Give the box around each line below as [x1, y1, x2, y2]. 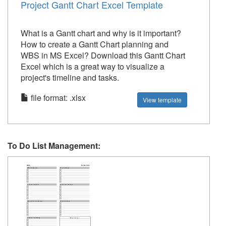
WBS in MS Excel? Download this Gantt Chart [21, 49, 185, 61]
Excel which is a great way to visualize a [21, 61, 164, 72]
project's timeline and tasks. [21, 72, 119, 83]
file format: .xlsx [29, 92, 86, 103]
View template [143, 95, 182, 104]
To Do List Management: [8, 140, 100, 151]
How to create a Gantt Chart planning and [21, 38, 168, 50]
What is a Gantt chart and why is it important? [21, 27, 181, 39]
